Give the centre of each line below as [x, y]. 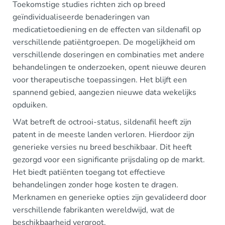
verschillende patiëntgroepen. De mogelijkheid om [104, 42]
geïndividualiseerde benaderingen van [81, 17]
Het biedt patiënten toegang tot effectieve [89, 172]
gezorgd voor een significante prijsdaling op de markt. [109, 160]
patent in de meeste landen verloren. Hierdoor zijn [103, 135]
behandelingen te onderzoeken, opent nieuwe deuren [109, 67]
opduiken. [30, 105]
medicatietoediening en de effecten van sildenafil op [107, 30]
